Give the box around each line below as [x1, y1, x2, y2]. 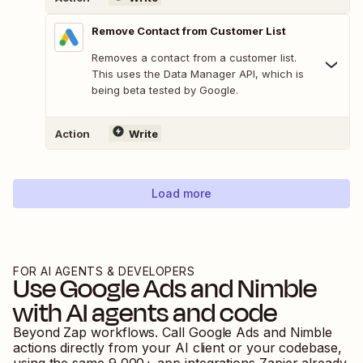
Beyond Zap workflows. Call [13, 324, 189, 341]
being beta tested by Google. [92, 83, 238, 97]
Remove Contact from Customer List [92, 24, 286, 38]
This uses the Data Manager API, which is [92, 67, 304, 81]
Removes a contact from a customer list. [92, 51, 297, 65]
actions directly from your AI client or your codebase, [13, 340, 342, 357]
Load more [152, 186, 211, 201]
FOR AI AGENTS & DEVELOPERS [13, 264, 195, 279]
